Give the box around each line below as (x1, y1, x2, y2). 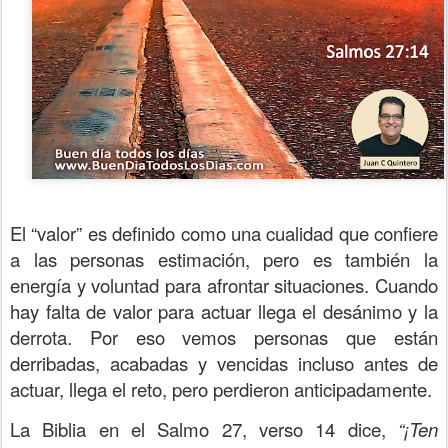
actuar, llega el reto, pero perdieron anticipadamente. (10, 376, 432, 402)
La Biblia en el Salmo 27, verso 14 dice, (10, 416, 386, 442)
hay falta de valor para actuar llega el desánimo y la (10, 298, 438, 324)
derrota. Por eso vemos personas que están (10, 324, 438, 350)
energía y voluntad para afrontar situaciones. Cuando (10, 272, 438, 298)
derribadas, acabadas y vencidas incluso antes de (10, 350, 438, 376)
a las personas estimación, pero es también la (10, 246, 438, 272)
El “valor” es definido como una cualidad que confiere (10, 220, 438, 246)
